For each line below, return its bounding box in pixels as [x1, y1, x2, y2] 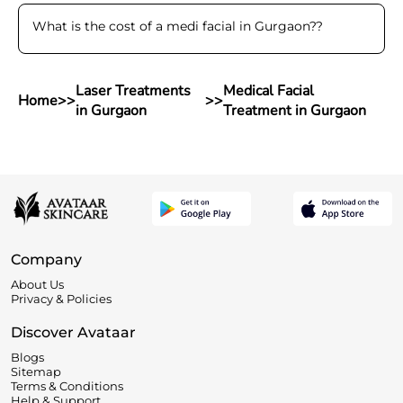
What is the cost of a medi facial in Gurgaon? [32, 18, 316, 34]
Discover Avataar [11, 323, 136, 341]
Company [11, 250, 82, 268]
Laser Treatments [76, 81, 191, 101]
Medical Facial [222, 81, 314, 101]
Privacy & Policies [11, 291, 112, 306]
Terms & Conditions [11, 378, 123, 393]
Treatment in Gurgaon [222, 101, 366, 121]
